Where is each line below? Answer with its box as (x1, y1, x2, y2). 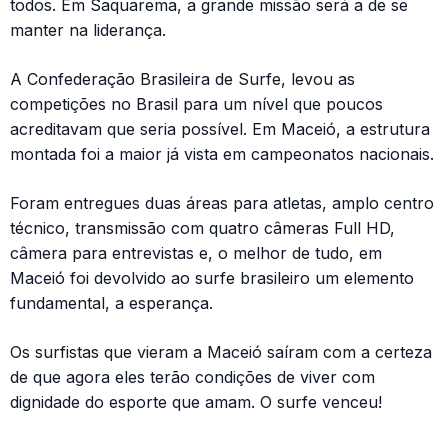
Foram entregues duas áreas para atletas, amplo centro (10, 193, 434, 213)
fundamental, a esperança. (10, 293, 213, 313)
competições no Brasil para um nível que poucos (10, 94, 383, 114)
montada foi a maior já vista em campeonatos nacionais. (10, 144, 434, 164)
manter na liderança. (10, 20, 166, 40)
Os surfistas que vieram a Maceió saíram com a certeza (10, 342, 432, 362)
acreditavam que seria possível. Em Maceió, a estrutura (10, 119, 430, 139)
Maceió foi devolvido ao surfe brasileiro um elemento (10, 268, 414, 288)
